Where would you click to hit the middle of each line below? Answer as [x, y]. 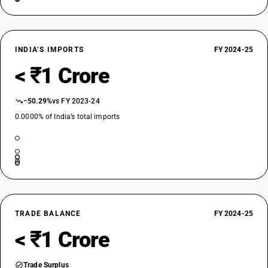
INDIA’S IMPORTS [49, 50]
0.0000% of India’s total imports [68, 117]
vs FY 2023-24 [76, 101]
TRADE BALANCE [48, 214]
